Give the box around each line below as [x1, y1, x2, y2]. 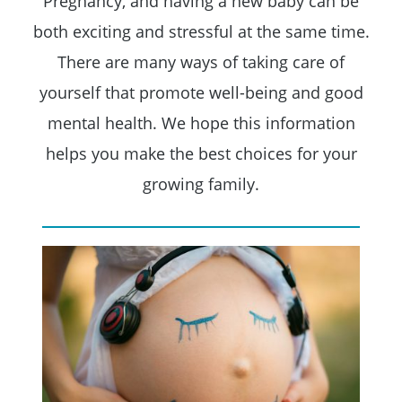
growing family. [143, 173, 259, 196]
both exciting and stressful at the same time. [32, 21, 370, 43]
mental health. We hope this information [47, 112, 355, 135]
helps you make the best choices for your [45, 143, 357, 165]
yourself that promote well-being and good [39, 82, 363, 104]
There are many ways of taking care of [57, 51, 345, 74]
